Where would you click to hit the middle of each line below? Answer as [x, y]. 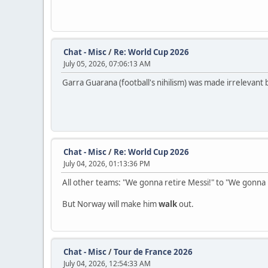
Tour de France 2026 [153, 252]
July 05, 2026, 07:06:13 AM [107, 64]
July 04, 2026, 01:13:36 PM [107, 164]
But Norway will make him [110, 204]
